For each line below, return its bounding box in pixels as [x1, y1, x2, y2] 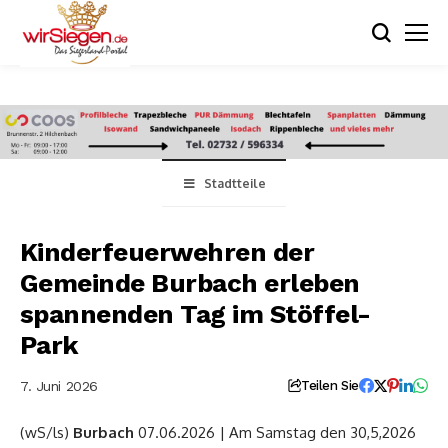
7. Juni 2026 [20, 377, 98, 394]
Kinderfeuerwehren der [20, 237, 315, 268]
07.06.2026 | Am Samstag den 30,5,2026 [134, 423, 416, 443]
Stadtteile [204, 176, 267, 192]
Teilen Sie [300, 378, 359, 394]
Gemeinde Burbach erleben [20, 268, 360, 299]
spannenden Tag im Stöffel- [20, 299, 371, 330]
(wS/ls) [20, 423, 73, 443]
